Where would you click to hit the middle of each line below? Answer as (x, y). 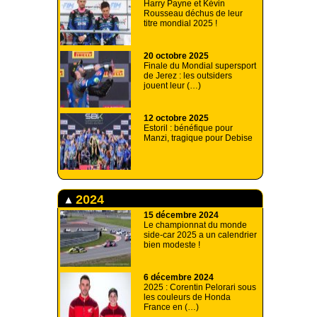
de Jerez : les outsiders (188, 76)
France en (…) (171, 307)
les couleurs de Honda (187, 298)
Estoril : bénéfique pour (188, 128)
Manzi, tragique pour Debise (198, 138)
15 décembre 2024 (181, 215)
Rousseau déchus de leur (193, 14)
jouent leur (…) (172, 86)
